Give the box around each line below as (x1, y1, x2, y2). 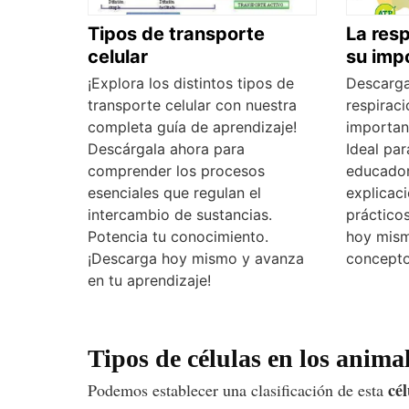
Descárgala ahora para (88, 140, 245, 159)
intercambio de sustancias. (88, 205, 272, 225)
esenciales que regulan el (88, 184, 261, 203)
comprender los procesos (88, 162, 265, 181)
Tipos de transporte (88, 23, 265, 46)
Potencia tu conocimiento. (88, 227, 268, 246)
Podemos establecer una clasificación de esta (88, 379, 388, 402)
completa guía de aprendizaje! (88, 118, 297, 137)
